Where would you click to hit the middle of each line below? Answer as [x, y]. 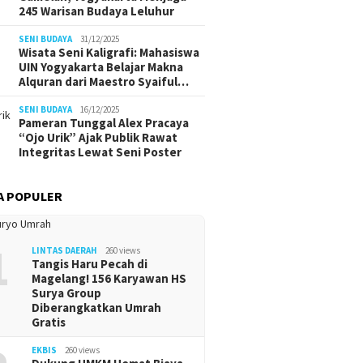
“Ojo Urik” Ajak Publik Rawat [98, 137]
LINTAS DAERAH [65, 250]
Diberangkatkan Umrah [97, 307]
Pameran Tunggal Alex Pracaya [104, 123]
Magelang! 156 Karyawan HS [109, 278]
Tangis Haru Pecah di [90, 264]
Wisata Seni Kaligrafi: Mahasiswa [109, 52]
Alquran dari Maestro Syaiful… [104, 81]
